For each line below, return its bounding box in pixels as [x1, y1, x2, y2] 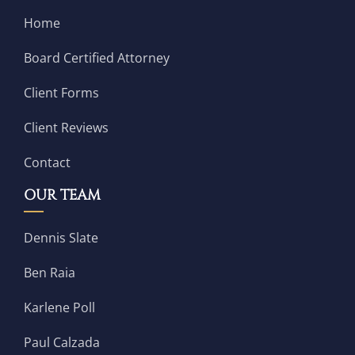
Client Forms [23, 84, 99, 102]
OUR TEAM [23, 185, 101, 206]
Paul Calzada [23, 334, 100, 352]
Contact [23, 154, 71, 172]
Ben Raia [23, 264, 75, 282]
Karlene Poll [23, 299, 95, 317]
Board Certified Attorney [23, 49, 170, 67]
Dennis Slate [23, 229, 98, 247]
